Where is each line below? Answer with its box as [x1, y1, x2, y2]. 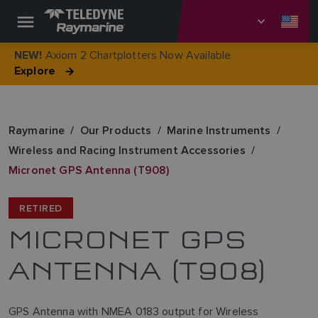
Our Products [79, 122, 152, 138]
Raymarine [9, 122, 65, 138]
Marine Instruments [166, 122, 271, 138]
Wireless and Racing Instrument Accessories [9, 142, 246, 158]
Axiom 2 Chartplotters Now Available [42, 48, 231, 62]
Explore [14, 65, 56, 78]
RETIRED [19, 201, 62, 215]
